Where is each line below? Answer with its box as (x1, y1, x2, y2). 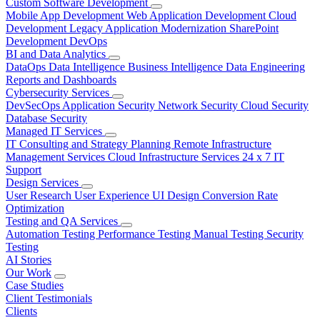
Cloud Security (241, 99, 309, 111)
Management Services (6, 151, 108, 163)
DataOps (6, 61, 49, 73)
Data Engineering (226, 61, 305, 73)
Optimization (6, 202, 64, 214)
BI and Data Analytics (6, 48, 109, 60)
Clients (6, 305, 37, 317)
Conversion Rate (202, 189, 278, 201)
